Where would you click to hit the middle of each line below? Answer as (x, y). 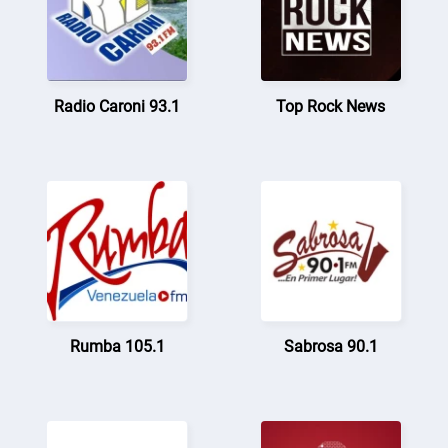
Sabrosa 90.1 (330, 346)
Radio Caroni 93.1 (117, 106)
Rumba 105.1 (117, 346)
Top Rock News (331, 106)
